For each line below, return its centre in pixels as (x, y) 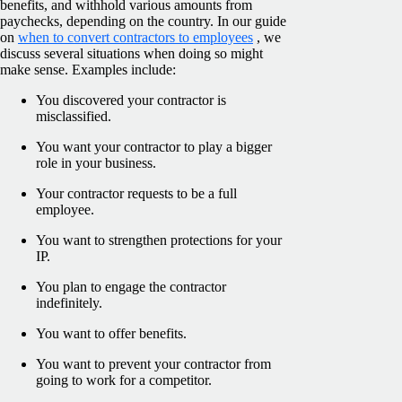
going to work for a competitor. (124, 380)
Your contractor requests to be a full (136, 193)
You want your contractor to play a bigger (154, 146)
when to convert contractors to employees (135, 37)
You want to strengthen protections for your (159, 240)
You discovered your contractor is (131, 100)
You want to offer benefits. (111, 333)
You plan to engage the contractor (131, 286)
